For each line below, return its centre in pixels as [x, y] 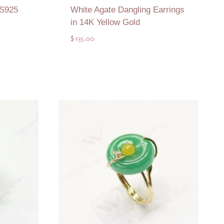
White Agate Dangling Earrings [127, 10]
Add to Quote [128, 64]
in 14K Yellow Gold [105, 22]
